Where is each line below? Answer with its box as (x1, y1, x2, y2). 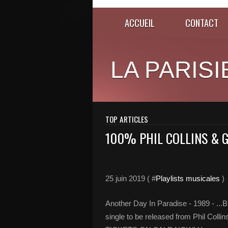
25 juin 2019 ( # (105, 174, 156, 183)
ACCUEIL (125, 16, 155, 30)
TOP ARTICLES (105, 113, 148, 125)
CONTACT (185, 16, 218, 30)
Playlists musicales (156, 174, 220, 183)
